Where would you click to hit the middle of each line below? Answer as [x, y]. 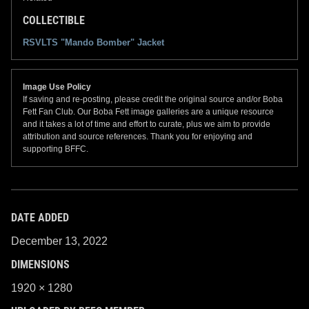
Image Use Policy [57, 87]
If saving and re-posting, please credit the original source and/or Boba [153, 99]
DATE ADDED [40, 217]
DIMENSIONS [40, 264]
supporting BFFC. [56, 149]
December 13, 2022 [59, 241]
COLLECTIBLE [54, 20]
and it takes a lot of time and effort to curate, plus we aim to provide [147, 124]
